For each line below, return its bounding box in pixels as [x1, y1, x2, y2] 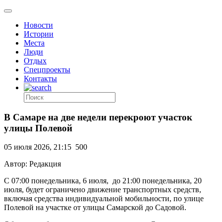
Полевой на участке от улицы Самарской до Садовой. [4, 203, 186, 212]
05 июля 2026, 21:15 [4, 143, 71, 152]
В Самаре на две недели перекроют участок [4, 111, 192, 122]
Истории [24, 30, 54, 38]
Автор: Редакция [4, 160, 61, 168]
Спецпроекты [24, 65, 70, 74]
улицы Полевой [4, 122, 72, 133]
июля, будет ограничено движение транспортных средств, [4, 185, 201, 194]
